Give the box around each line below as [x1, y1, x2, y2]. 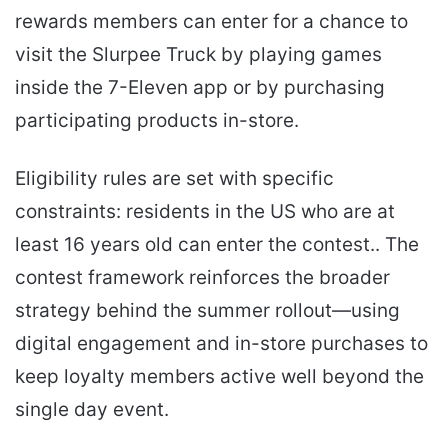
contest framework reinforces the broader [15, 266, 390, 290]
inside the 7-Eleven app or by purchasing [15, 76, 385, 100]
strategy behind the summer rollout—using [15, 299, 400, 323]
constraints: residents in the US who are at [15, 200, 395, 224]
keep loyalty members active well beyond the [15, 365, 424, 389]
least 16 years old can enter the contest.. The [15, 233, 419, 257]
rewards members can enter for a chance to [15, 10, 408, 34]
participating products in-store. [15, 109, 299, 133]
